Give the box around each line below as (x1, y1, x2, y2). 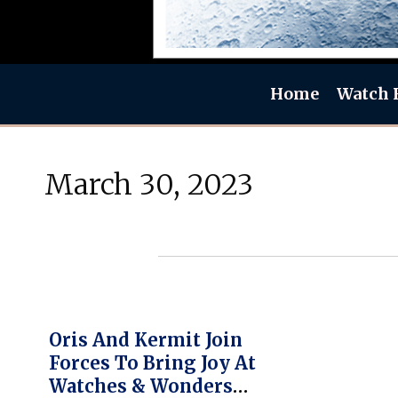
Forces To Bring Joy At (49, 352, 256, 374)
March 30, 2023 (44, 167, 253, 203)
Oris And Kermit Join (49, 329, 243, 351)
